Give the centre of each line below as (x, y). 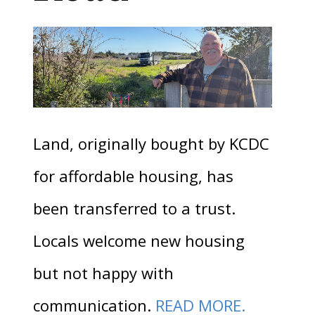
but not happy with (103, 272)
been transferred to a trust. (134, 208)
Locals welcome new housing (139, 240)
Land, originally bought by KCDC (151, 143)
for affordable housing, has (133, 175)
